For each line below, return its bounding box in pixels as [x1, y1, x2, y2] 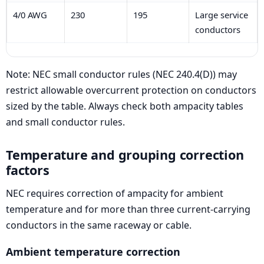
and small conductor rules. [6, 115, 125, 128]
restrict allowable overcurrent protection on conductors [6, 83, 256, 97]
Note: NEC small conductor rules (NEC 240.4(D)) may [6, 67, 237, 81]
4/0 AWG [12, 8, 47, 21]
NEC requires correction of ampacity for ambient [6, 187, 223, 200]
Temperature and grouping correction [6, 146, 244, 163]
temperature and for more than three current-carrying [6, 203, 250, 216]
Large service [194, 8, 248, 21]
